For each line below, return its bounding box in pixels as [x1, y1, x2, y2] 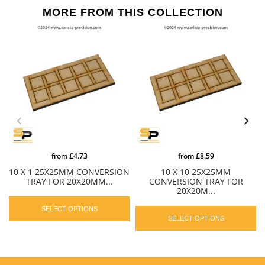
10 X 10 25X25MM [161, 166, 231, 177]
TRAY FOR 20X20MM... [25, 175, 113, 187]
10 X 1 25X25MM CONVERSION [9, 166, 130, 177]
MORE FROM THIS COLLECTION [42, 6, 223, 18]
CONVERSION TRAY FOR [148, 175, 243, 187]
